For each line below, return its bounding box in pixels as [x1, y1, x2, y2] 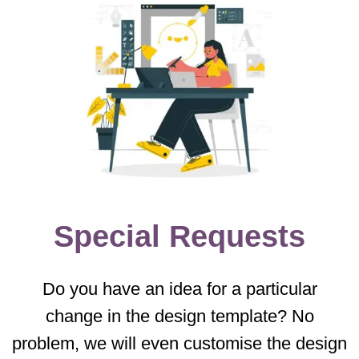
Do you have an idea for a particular [42, 279, 317, 300]
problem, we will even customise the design [12, 333, 347, 354]
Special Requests [54, 218, 305, 253]
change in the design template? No [45, 306, 314, 327]
